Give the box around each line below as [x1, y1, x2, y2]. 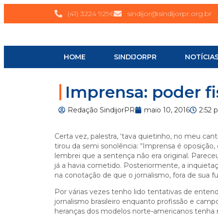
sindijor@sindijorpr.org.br [127, 9, 212, 18]
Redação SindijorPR [68, 106, 135, 114]
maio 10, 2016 [144, 106, 190, 114]
